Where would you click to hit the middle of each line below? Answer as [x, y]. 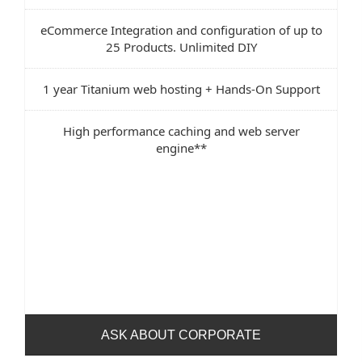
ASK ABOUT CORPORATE [181, 335]
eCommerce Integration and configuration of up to [181, 29]
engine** [181, 147]
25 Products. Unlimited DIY [181, 46]
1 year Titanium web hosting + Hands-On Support [181, 88]
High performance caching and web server [181, 130]
